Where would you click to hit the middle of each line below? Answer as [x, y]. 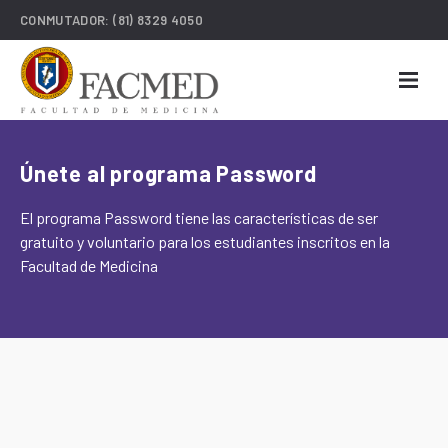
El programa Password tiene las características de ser [199, 217]
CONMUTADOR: [67, 20]
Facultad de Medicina [89, 265]
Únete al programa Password [168, 173]
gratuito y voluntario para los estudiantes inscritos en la [205, 241]
